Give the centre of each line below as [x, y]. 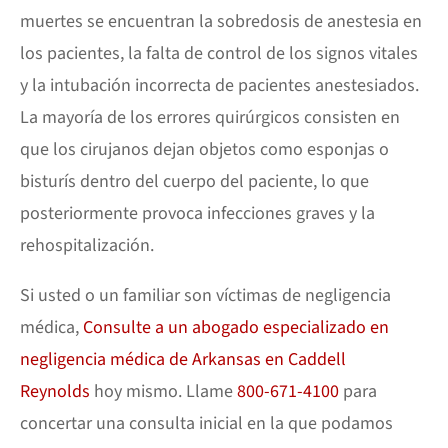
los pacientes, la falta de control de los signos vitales [219, 53]
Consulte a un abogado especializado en [236, 327]
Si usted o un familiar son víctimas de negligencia [205, 295]
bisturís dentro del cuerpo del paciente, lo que [194, 181]
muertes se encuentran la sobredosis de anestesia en [221, 21]
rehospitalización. [87, 245]
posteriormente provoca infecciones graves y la [197, 213]
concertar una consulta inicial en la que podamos [206, 423]
